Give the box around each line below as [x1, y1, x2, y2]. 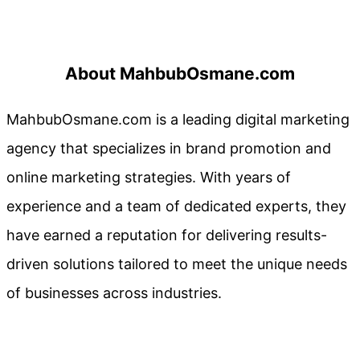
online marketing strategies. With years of [6, 168, 291, 186]
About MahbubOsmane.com [65, 63, 295, 84]
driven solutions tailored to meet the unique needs [6, 255, 347, 272]
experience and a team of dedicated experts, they [6, 197, 346, 215]
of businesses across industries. [6, 284, 222, 301]
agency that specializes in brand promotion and [6, 139, 331, 157]
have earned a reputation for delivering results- [6, 226, 327, 243]
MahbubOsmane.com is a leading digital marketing [6, 110, 350, 128]
